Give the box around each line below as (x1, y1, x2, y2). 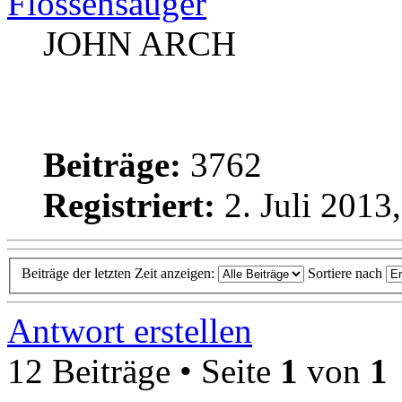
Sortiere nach (308, 265, 386, 281)
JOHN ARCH (43, 23, 236, 63)
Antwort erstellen (7, 310, 252, 350)
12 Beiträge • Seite (7, 351, 280, 390)
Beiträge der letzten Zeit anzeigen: (22, 265, 218, 281)
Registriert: (43, 185, 215, 224)
